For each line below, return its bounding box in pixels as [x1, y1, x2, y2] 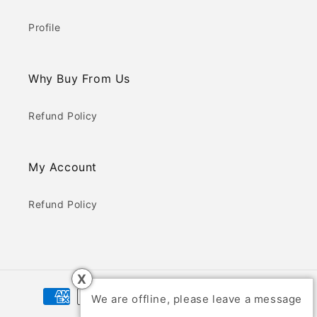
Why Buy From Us [28, 71, 130, 86]
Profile [28, 21, 61, 34]
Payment [24, 283, 71, 297]
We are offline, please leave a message [91, 292, 302, 306]
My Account [28, 160, 97, 175]
